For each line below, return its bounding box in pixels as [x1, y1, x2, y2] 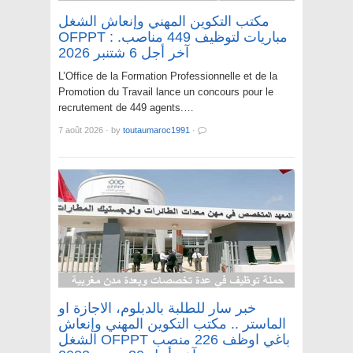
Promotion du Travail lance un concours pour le [58, 86, 273, 98]
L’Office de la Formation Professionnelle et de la [58, 70, 277, 83]
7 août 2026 [58, 125, 103, 136]
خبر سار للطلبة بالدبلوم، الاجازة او [58, 300, 256, 317]
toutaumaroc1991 [123, 125, 190, 136]
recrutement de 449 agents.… [58, 102, 194, 114]
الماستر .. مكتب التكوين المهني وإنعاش [58, 316, 286, 333]
